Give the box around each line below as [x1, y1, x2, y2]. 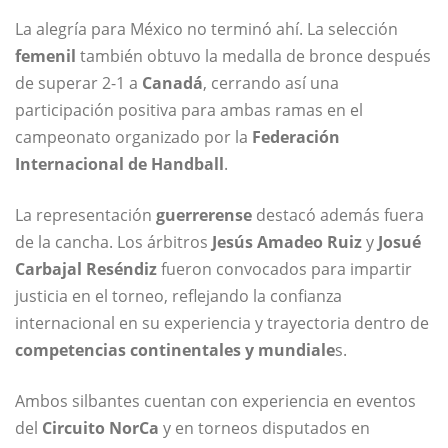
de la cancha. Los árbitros [15, 231, 212, 254]
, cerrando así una [203, 72, 339, 95]
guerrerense [156, 204, 252, 227]
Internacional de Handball [15, 153, 224, 176]
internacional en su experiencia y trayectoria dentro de [15, 312, 429, 335]
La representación [15, 204, 156, 227]
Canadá [142, 72, 203, 95]
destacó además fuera [252, 204, 424, 227]
